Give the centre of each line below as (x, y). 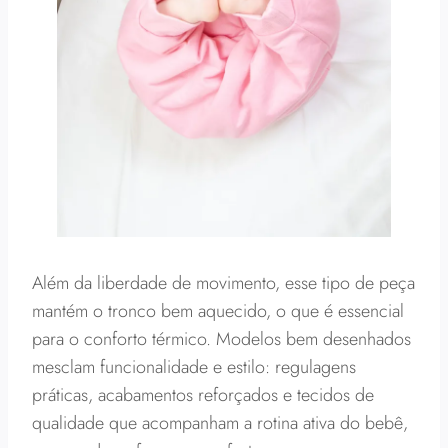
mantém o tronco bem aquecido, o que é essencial (218, 311)
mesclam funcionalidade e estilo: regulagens (194, 367)
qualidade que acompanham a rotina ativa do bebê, (220, 423)
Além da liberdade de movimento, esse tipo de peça (223, 283)
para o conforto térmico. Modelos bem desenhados (221, 339)
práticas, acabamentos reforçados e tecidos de (203, 395)
